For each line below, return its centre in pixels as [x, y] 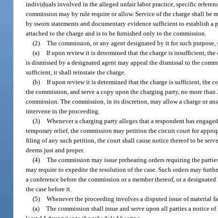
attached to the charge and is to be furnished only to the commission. [116, 33]
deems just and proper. [55, 150]
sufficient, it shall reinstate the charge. [76, 72]
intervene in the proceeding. [63, 111]
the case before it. [49, 189]
